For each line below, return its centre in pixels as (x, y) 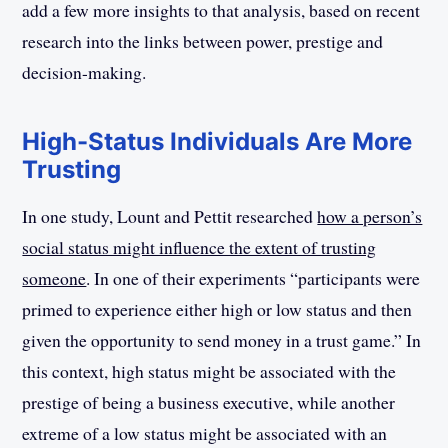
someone (54, 278)
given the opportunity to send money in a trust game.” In (222, 340)
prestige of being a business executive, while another (209, 402)
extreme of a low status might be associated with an (205, 433)
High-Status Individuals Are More (217, 141)
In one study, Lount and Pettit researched (170, 216)
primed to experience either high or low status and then (217, 309)
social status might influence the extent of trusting (199, 247)
